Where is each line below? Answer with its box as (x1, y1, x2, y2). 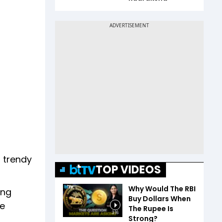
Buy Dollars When (128, 193, 191, 204)
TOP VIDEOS (96, 162, 161, 177)
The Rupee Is (128, 203, 173, 214)
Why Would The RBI (128, 183, 196, 194)
